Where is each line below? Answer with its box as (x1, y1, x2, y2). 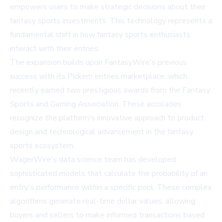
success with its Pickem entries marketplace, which (10, 70, 187, 82)
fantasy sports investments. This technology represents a (10, 15, 212, 26)
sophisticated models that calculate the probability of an (10, 167, 208, 179)
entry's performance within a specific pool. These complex (10, 181, 212, 193)
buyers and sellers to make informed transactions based (10, 209, 205, 221)
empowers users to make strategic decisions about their (10, 1, 206, 12)
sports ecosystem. (10, 140, 75, 151)
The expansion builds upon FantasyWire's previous (10, 56, 187, 68)
